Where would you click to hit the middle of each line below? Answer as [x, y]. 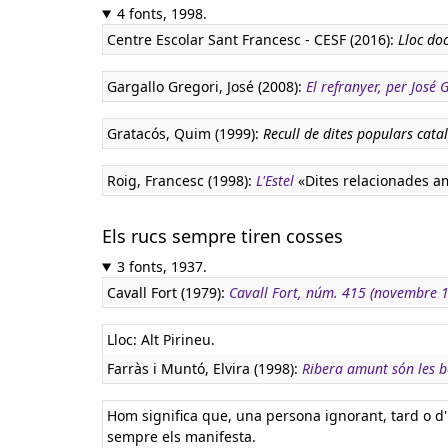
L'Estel [275, 180]
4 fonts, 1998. [161, 13]
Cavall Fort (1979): [168, 292]
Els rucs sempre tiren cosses [222, 236]
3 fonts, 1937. [161, 266]
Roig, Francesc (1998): [181, 180]
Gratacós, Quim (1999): [185, 133]
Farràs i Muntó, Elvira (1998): [204, 368]
